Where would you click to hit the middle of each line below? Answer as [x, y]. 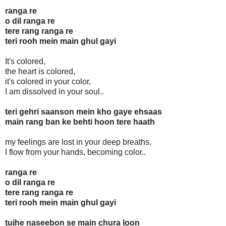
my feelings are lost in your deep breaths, [78, 142]
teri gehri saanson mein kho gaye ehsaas [83, 112]
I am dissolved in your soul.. [54, 92]
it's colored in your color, [48, 82]
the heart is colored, [40, 72]
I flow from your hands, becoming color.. [75, 152]
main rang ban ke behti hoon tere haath [80, 122]
